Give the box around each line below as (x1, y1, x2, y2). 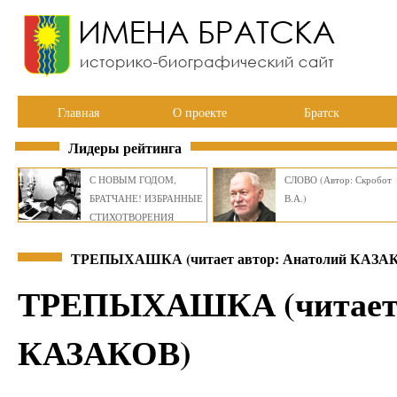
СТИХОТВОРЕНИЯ (90, 210, 174, 223)
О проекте (173, 104, 227, 121)
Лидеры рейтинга (68, 137, 182, 158)
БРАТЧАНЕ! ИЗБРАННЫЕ (90, 191, 203, 205)
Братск (303, 104, 339, 121)
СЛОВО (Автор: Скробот (284, 173, 392, 186)
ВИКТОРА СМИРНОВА (90, 229, 191, 242)
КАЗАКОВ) (18, 327, 191, 377)
